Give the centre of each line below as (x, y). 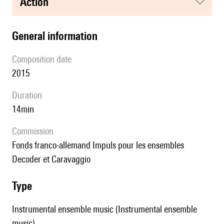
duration (30, 95)
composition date (44, 59)
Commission (35, 131)
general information (58, 36)
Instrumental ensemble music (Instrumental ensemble (104, 209)
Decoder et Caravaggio (51, 159)
